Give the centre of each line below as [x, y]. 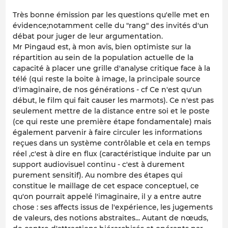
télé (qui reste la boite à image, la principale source [107, 79]
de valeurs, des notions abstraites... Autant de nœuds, [110, 218]
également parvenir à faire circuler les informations [107, 132]
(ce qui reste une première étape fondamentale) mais [112, 121]
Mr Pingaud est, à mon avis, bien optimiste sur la [102, 47]
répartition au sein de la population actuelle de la [103, 57]
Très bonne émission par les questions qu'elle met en [111, 15]
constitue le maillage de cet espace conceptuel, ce [106, 186]
